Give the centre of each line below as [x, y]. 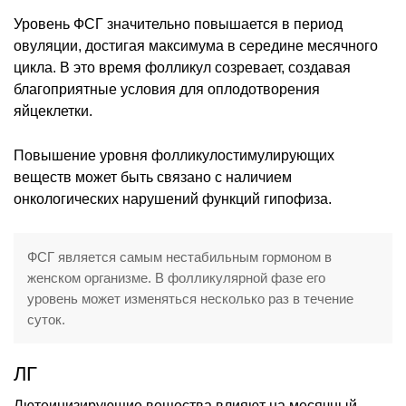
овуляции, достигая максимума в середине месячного [196, 45]
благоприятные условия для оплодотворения [167, 89]
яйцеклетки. [53, 111]
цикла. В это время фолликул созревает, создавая [182, 67]
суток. [46, 319]
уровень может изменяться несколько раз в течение [190, 298]
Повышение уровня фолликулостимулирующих [174, 155]
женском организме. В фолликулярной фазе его [176, 277]
